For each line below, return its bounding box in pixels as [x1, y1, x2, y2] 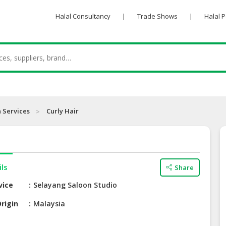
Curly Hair [46, 106, 79, 116]
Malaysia [33, 199, 66, 209]
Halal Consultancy [55, 12, 110, 21]
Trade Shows [137, 12, 178, 21]
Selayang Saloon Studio [33, 180, 118, 190]
